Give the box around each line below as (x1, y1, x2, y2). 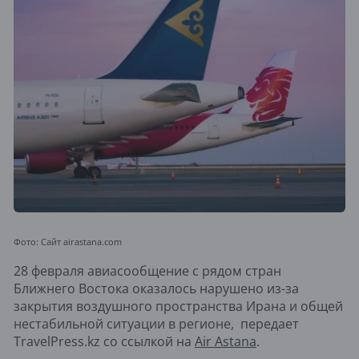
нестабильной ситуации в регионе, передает (14, 315, 299, 333)
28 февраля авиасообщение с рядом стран (14, 262, 281, 280)
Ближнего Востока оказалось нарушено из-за (14, 280, 299, 298)
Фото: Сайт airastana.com (14, 236, 122, 248)
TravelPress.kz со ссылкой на (14, 333, 195, 351)
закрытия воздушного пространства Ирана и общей (14, 297, 343, 316)
